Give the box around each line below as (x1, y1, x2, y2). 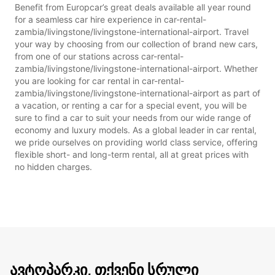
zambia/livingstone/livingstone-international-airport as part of (15, 87, 260, 98)
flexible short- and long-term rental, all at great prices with (15, 149, 249, 160)
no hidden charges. (15, 161, 92, 172)
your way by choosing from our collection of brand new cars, (15, 38, 258, 49)
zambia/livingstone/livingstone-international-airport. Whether (15, 63, 258, 74)
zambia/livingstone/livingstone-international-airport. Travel (15, 26, 249, 37)
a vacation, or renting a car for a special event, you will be (15, 99, 247, 110)
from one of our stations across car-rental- (15, 50, 184, 61)
